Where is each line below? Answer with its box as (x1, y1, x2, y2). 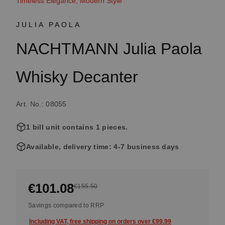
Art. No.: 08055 (16, 100, 67, 108)
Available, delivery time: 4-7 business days (26, 143, 179, 151)
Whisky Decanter (16, 68, 138, 86)
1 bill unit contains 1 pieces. (26, 123, 128, 131)
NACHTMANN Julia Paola (16, 40, 202, 58)
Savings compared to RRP (28, 202, 104, 209)
